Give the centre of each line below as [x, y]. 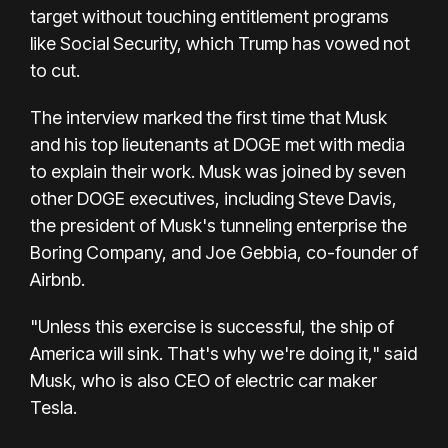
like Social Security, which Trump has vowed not [220, 43]
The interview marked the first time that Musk [208, 117]
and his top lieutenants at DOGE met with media [217, 144]
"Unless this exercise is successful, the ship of [212, 326]
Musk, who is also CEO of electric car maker [203, 380]
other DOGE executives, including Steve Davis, [213, 198]
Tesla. [53, 407]
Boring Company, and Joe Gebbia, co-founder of [224, 252]
